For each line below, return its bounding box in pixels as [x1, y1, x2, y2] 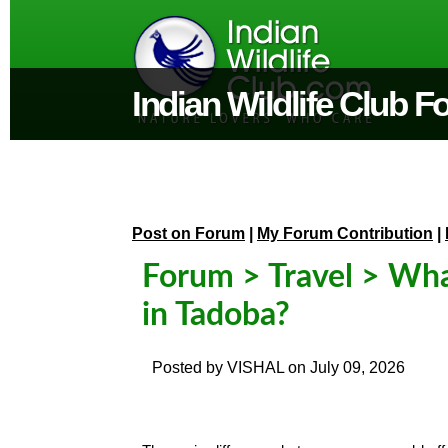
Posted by [152, 359, 227, 376]
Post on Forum [132, 225, 245, 242]
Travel [268, 261, 353, 293]
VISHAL [227, 359, 284, 376]
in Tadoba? [142, 299, 290, 331]
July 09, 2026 [310, 359, 405, 376]
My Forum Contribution [257, 225, 433, 242]
